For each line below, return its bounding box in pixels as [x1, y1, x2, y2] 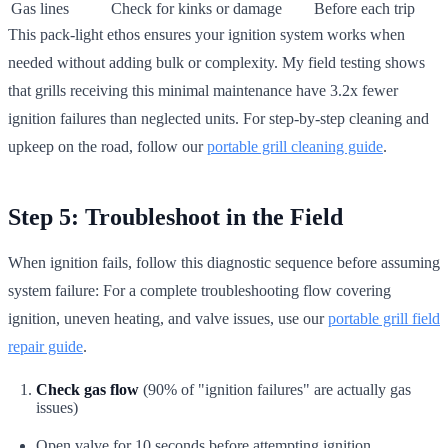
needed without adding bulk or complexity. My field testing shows [8, 53, 425, 71]
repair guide [8, 337, 83, 355]
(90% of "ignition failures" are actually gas [139, 380, 411, 398]
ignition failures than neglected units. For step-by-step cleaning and [8, 109, 429, 127]
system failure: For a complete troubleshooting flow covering [8, 281, 391, 299]
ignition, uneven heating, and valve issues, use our [8, 309, 328, 327]
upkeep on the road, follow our [8, 137, 207, 155]
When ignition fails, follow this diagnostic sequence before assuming [8, 253, 440, 271]
